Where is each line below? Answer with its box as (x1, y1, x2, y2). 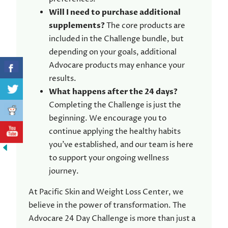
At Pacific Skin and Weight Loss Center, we (28, 187, 184, 198)
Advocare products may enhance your (49, 60, 185, 71)
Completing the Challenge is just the (49, 99, 181, 110)
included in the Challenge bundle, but (49, 33, 184, 44)
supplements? (49, 20, 105, 31)
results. (49, 73, 76, 84)
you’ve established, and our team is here (49, 139, 193, 150)
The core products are (105, 20, 185, 31)
